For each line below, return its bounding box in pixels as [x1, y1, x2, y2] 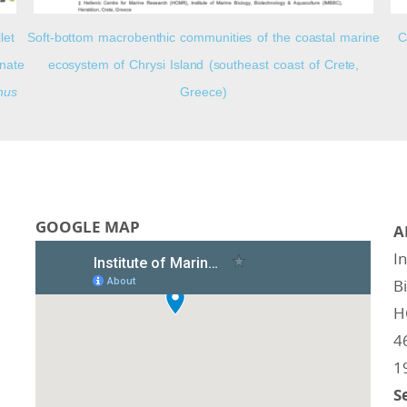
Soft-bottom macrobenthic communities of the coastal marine [27, 29, 380, 45]
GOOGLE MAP [35, 215, 141, 237]
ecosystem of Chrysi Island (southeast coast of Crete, [47, 56, 360, 72]
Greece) [180, 84, 227, 99]
